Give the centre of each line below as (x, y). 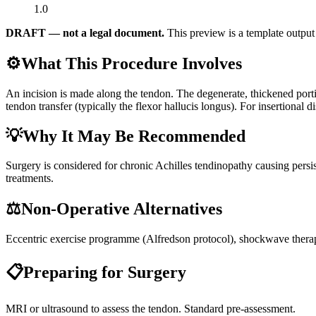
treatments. (30, 178)
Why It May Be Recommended (134, 136)
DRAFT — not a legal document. (85, 32)
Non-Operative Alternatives (122, 209)
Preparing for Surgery (105, 273)
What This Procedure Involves (132, 63)
